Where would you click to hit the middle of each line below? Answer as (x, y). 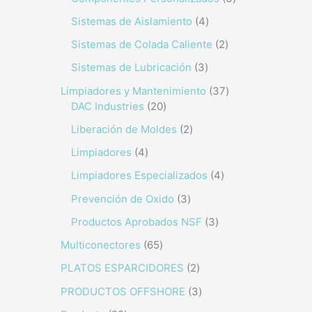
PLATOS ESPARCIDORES (122, 268)
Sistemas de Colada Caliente (142, 44)
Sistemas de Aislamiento (132, 21)
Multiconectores (101, 245)
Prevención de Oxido (123, 198)
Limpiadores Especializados (139, 175)
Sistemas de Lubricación (131, 68)
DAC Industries (108, 106)
